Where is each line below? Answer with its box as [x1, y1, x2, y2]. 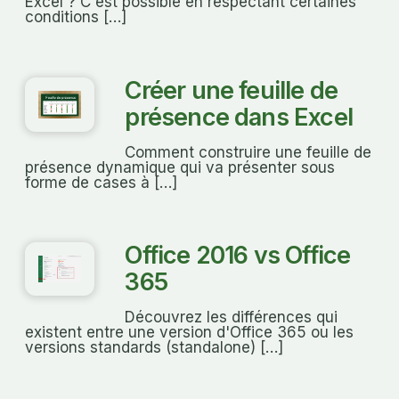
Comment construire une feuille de [125, 142, 372, 161]
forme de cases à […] [25, 173, 177, 191]
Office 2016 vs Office [125, 240, 351, 271]
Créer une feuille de [125, 75, 338, 105]
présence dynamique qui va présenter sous [25, 158, 335, 176]
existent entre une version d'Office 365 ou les [25, 323, 354, 342]
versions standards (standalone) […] [25, 338, 283, 357]
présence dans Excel [125, 102, 354, 132]
